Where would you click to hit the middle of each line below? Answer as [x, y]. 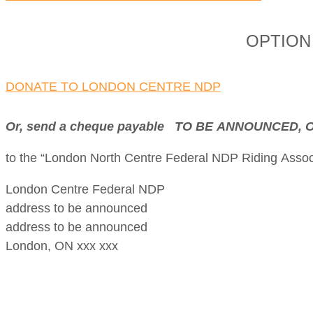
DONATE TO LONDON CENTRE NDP [113, 86]
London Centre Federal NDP [85, 189]
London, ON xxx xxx [62, 246]
